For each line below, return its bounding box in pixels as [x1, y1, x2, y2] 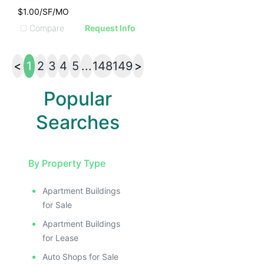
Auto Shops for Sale [42, 252, 118, 262]
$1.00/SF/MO [18, 6, 69, 16]
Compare [29, 22, 64, 33]
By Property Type [28, 157, 105, 169]
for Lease [42, 233, 78, 243]
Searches [36, 111, 120, 134]
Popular [44, 87, 113, 110]
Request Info [85, 23, 136, 33]
